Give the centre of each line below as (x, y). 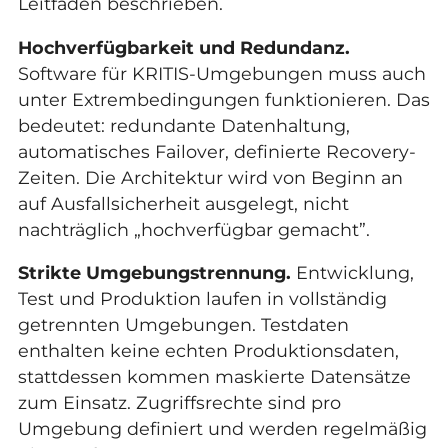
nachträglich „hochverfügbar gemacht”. (193, 229)
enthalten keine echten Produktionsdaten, (208, 351)
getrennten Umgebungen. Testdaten (183, 325)
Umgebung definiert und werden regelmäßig (222, 429)
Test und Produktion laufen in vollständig (202, 299)
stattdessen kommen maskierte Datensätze (214, 377)
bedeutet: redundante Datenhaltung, (183, 125)
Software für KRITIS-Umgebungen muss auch (221, 73)
